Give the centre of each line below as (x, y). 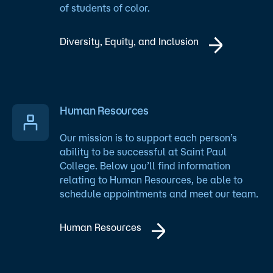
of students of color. (105, 8)
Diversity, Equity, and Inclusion (129, 42)
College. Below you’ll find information (145, 165)
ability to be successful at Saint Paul (143, 151)
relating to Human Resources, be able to (151, 179)
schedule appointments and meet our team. (159, 193)
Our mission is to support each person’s (148, 137)
